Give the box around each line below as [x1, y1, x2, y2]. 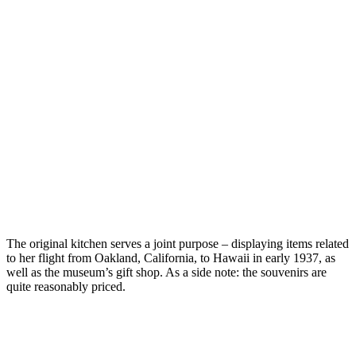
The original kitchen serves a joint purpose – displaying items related [6, 236, 349, 250]
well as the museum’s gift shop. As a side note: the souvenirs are [6, 265, 327, 279]
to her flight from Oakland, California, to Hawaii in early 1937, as [6, 250, 335, 265]
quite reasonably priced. [6, 279, 126, 293]
